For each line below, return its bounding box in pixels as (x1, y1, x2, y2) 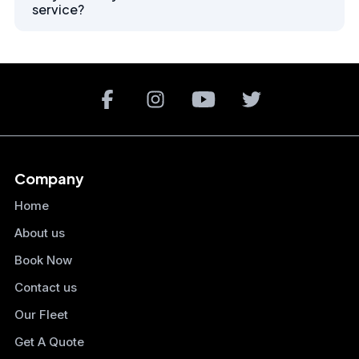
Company (14, 169, 84, 188)
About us (14, 225, 65, 241)
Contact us (14, 280, 77, 296)
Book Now (14, 252, 72, 268)
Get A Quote (14, 334, 84, 350)
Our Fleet (14, 307, 68, 323)
